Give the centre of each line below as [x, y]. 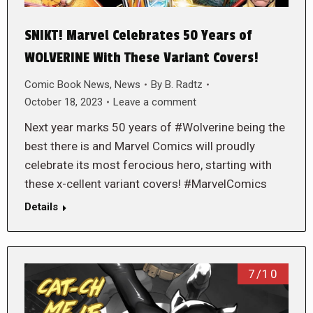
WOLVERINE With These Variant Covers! [141, 58]
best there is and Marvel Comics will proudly [140, 146]
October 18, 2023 [64, 102]
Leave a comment [155, 102]
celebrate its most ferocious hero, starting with [148, 165]
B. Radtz [184, 84]
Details [41, 206]
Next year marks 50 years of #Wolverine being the [155, 127]
